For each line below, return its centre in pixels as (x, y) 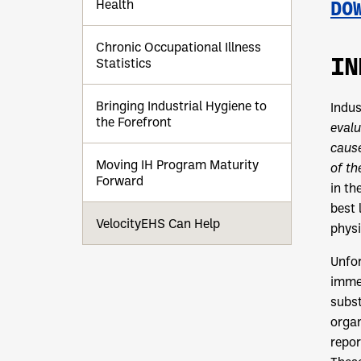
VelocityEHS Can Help (158, 224)
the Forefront (134, 122)
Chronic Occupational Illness (178, 47)
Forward (120, 181)
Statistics (124, 63)
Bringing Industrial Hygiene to (181, 106)
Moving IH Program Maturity (177, 165)
